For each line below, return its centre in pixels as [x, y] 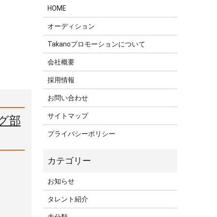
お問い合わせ [68, 98]
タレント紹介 [68, 199]
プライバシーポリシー [82, 134]
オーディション [71, 26]
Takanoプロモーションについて [97, 44]
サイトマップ [68, 116]
